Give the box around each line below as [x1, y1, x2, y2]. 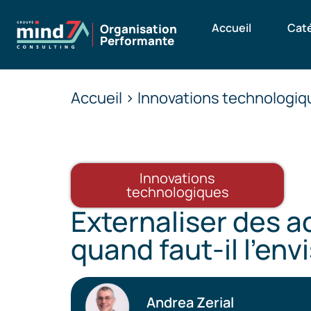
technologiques [126, 183, 229, 201]
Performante [100, 33, 175, 49]
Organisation [100, 21, 178, 37]
